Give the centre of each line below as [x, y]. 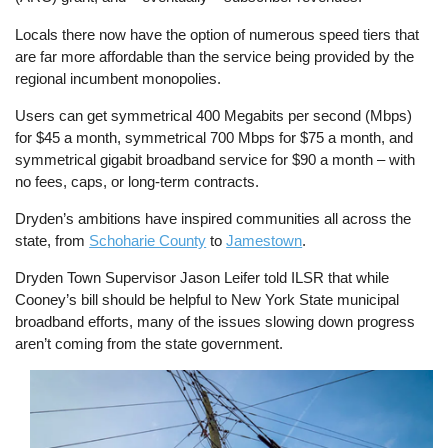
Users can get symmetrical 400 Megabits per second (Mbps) [214, 115]
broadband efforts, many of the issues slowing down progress [215, 322]
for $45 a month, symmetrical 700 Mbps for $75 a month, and [214, 137]
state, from [52, 240]
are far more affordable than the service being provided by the [215, 56]
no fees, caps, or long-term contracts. [137, 181]
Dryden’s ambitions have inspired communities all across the [213, 218]
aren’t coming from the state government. [149, 344]
